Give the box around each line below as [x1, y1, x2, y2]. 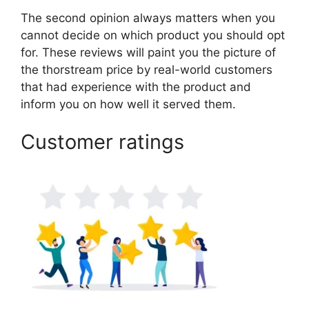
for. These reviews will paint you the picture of [21, 45, 276, 59]
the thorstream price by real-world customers [21, 62, 272, 77]
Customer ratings [21, 129, 184, 154]
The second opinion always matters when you [21, 10, 275, 25]
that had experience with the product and [21, 79, 251, 94]
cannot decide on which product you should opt [21, 28, 285, 42]
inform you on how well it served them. [21, 97, 236, 111]
